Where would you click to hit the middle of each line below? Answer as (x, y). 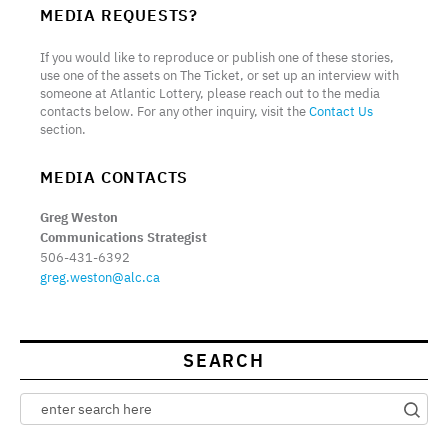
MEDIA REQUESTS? (119, 15)
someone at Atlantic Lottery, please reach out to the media (210, 94)
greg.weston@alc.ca (100, 278)
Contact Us (341, 112)
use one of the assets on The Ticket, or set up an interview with (219, 76)
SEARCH (224, 361)
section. (63, 130)
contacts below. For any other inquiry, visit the (174, 112)
